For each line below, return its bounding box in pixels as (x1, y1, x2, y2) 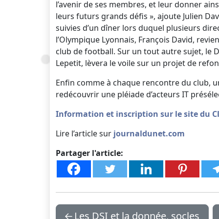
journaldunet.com (113, 128, 185, 139)
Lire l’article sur (56, 128, 113, 139)
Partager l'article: (56, 148, 123, 158)
